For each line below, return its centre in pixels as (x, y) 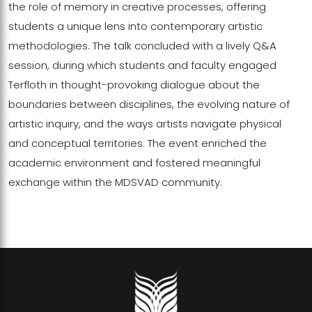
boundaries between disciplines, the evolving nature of (149, 104)
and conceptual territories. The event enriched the (138, 143)
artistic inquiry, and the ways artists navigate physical (145, 123)
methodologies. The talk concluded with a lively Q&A (142, 45)
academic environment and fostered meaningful (134, 162)
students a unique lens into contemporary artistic (135, 26)
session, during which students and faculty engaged (142, 65)
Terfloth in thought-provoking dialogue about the (134, 84)
